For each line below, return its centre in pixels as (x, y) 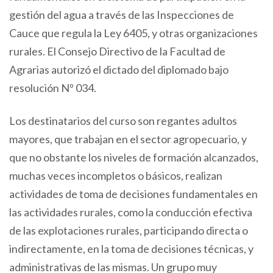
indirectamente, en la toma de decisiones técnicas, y (131, 248)
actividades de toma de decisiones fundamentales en (133, 193)
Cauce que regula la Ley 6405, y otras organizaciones (133, 33)
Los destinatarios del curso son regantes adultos (123, 120)
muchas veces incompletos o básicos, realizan (116, 175)
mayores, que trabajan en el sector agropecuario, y (128, 139)
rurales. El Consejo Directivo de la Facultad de (117, 51)
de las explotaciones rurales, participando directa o (129, 230)
